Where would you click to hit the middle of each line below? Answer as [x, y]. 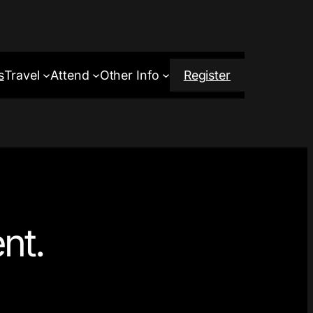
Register [207, 75]
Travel [22, 75]
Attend [70, 75]
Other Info [129, 75]
